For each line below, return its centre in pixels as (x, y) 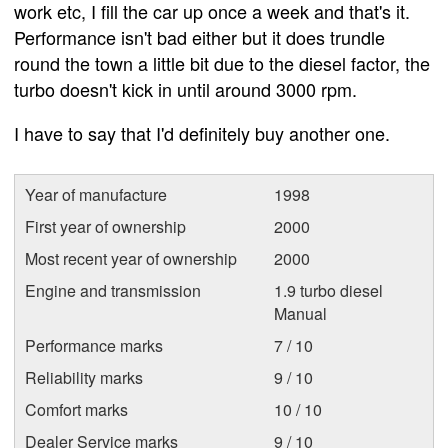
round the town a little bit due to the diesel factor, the (222, 63)
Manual (300, 313)
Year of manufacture (96, 194)
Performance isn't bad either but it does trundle (199, 37)
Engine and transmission (113, 290)
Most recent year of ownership (131, 258)
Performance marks (94, 345)
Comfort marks (76, 409)
